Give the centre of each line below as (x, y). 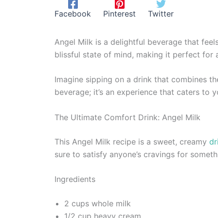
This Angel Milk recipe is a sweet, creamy (132, 141)
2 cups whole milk (98, 204)
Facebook (73, 13)
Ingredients (75, 179)
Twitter (161, 13)
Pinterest (119, 13)
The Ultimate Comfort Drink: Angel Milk (127, 117)
